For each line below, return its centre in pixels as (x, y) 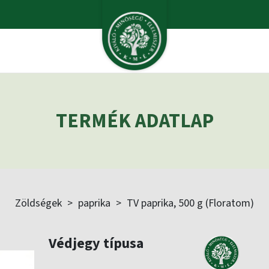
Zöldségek (38, 203)
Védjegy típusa (96, 243)
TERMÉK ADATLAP (134, 121)
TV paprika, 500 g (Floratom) (190, 203)
